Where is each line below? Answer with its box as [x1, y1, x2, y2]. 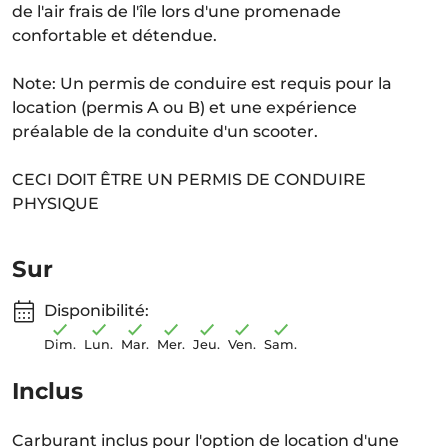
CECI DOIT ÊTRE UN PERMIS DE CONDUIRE [12, 170, 366, 189]
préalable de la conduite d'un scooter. [12, 122, 318, 141]
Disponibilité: [44, 301, 149, 320]
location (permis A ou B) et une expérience [12, 98, 357, 117]
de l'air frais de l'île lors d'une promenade [12, 2, 341, 21]
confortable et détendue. [12, 26, 217, 45]
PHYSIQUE [12, 194, 99, 213]
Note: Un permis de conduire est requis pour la [12, 74, 392, 93]
